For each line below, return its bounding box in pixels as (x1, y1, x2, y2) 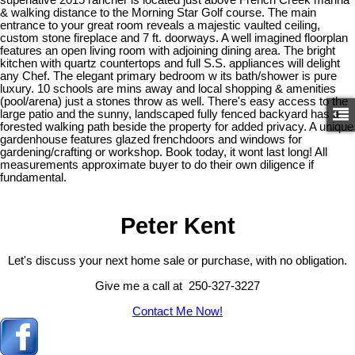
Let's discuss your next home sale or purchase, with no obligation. (8, 254, 347, 268)
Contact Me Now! (132, 305, 223, 319)
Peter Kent (120, 212, 235, 239)
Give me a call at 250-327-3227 (95, 280, 260, 293)
